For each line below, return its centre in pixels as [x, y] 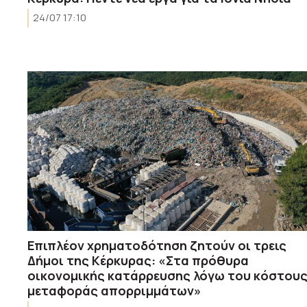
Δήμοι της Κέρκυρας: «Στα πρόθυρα [138, 260]
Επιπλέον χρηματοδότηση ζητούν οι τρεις [157, 245]
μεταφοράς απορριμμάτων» [114, 290]
